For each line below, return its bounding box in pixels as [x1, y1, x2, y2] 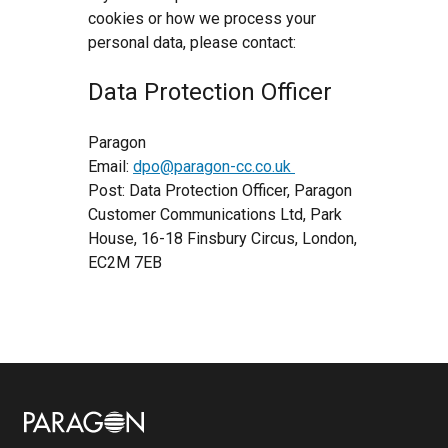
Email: [88, 157, 133, 176]
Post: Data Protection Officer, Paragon [88, 181, 352, 200]
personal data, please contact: [88, 33, 296, 52]
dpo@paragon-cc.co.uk [133, 157, 291, 176]
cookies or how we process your [88, 9, 316, 28]
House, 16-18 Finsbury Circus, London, [88, 229, 357, 248]
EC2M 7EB [88, 253, 162, 272]
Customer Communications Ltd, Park [88, 205, 342, 224]
